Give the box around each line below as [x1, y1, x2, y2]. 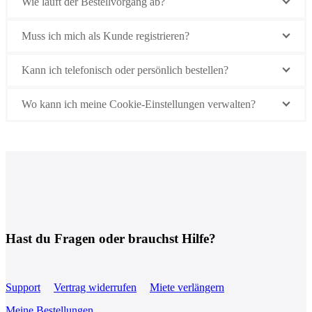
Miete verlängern [150, 281, 224, 293]
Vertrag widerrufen [54, 281, 136, 293]
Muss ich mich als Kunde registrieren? [22, 30, 189, 42]
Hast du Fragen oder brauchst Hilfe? [6, 231, 216, 246]
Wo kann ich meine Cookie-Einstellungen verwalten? [22, 98, 256, 111]
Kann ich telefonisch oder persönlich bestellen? [22, 64, 228, 77]
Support [6, 281, 40, 293]
